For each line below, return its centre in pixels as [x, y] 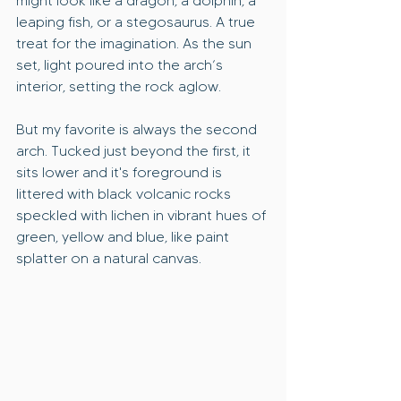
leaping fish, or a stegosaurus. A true [137, 22]
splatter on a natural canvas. [109, 259]
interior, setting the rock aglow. [120, 87]
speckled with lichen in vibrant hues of [143, 216]
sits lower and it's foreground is [121, 173]
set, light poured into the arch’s [121, 65]
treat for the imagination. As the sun [136, 44]
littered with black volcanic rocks [125, 194]
